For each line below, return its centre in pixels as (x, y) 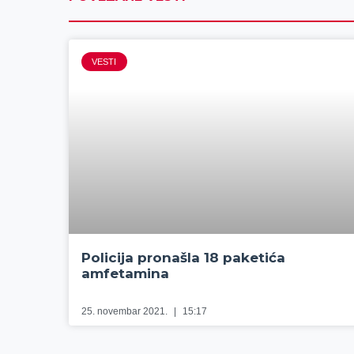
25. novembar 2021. (126, 312)
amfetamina (126, 274)
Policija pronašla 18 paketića (184, 258)
